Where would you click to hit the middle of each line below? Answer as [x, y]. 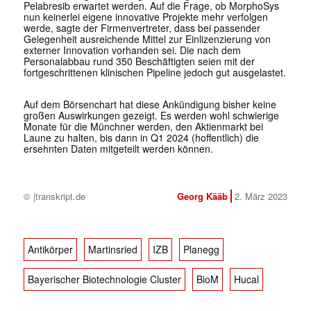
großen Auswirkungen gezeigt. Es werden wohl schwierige [151, 116]
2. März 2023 [261, 196]
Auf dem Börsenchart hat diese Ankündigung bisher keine [150, 104]
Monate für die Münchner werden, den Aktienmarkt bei [143, 127]
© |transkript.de [54, 196]
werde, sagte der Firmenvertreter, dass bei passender [142, 28]
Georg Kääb [202, 196]
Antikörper [50, 250]
